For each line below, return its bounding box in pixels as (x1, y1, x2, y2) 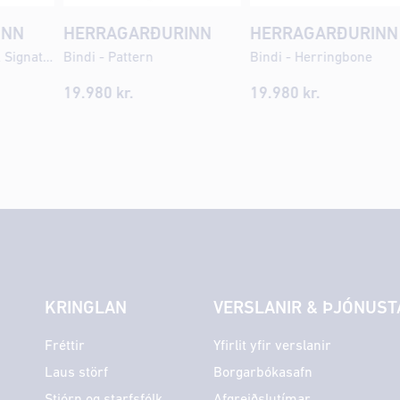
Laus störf (45, 365, 108, 380)
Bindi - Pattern (62, 50, 154, 65)
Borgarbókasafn (213, 365, 312, 380)
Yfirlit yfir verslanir (213, 338, 331, 354)
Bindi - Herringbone (249, 50, 372, 65)
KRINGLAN (45, 299, 127, 318)
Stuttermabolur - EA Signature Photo (43, 50, 54, 65)
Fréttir (45, 338, 85, 354)
